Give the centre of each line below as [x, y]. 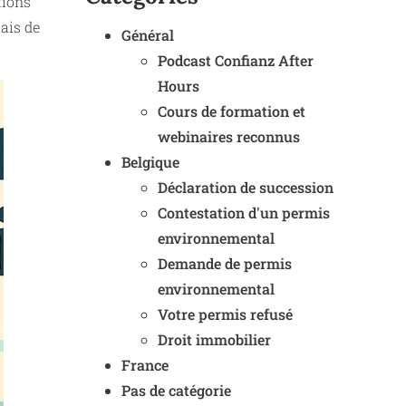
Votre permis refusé [225, 314]
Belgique [150, 162]
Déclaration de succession [246, 187]
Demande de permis [225, 263]
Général [148, 35]
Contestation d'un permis [244, 213]
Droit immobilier [214, 339]
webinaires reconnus [229, 136]
